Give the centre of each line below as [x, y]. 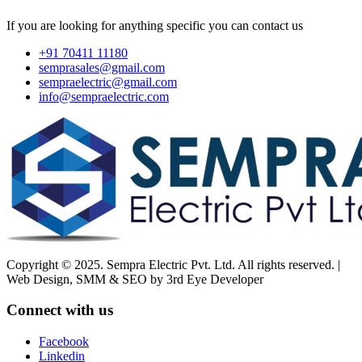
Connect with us [60, 310]
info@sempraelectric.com [104, 96]
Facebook [64, 342]
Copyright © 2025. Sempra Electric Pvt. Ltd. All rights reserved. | [173, 264]
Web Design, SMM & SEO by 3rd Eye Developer [135, 279]
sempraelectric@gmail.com [108, 82]
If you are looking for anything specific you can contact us [155, 25]
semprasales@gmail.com [102, 67]
